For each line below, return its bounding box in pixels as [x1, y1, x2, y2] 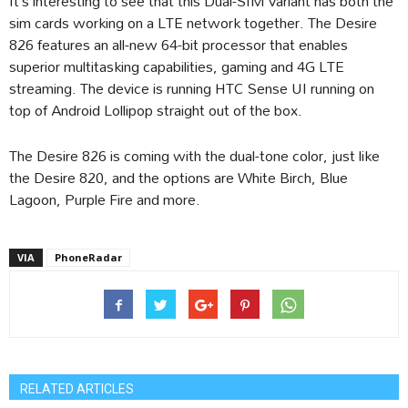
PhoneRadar [55, 250, 122, 264]
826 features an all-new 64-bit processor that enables [9, 28, 348, 59]
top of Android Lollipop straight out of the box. [9, 94, 302, 125]
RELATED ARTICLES [20, 381, 134, 396]
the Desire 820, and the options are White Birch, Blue [9, 161, 348, 192]
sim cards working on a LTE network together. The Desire [9, 6, 377, 37]
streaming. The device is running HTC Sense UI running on [9, 72, 374, 103]
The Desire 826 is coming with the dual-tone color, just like [9, 139, 380, 170]
